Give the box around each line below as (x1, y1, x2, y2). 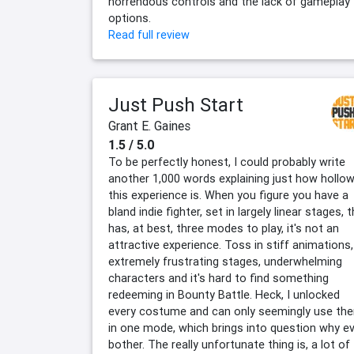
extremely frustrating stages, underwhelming (108, 254, 342, 269)
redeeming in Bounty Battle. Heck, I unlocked (108, 288, 340, 303)
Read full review (108, 28, 190, 43)
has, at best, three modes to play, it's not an (108, 221, 339, 236)
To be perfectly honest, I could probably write (108, 155, 345, 170)
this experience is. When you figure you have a (108, 188, 348, 203)
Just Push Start (108, 93, 243, 117)
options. (108, 11, 151, 26)
